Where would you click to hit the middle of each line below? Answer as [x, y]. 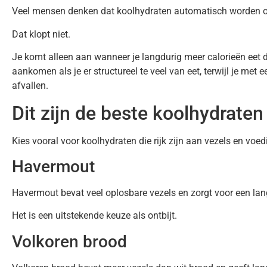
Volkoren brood [69, 241]
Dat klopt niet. [41, 34]
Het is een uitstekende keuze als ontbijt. [94, 216]
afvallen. [30, 86]
